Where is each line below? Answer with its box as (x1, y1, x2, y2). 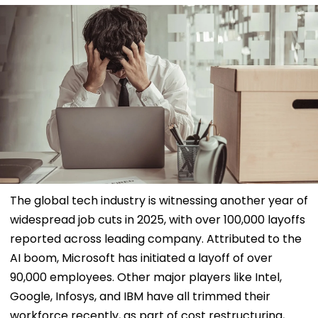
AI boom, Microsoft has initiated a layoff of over (10, 249, 273, 266)
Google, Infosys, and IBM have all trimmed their (10, 287, 270, 305)
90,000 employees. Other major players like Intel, (10, 268, 282, 285)
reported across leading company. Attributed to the (10, 230, 302, 247)
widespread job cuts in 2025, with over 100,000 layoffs (10, 211, 305, 228)
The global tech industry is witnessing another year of (10, 192, 308, 209)
